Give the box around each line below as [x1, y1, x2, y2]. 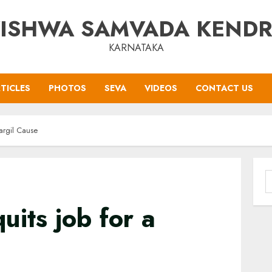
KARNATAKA [108, 41, 164, 55]
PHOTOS [49, 82, 86, 94]
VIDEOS [144, 82, 177, 94]
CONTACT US [195, 82, 253, 94]
